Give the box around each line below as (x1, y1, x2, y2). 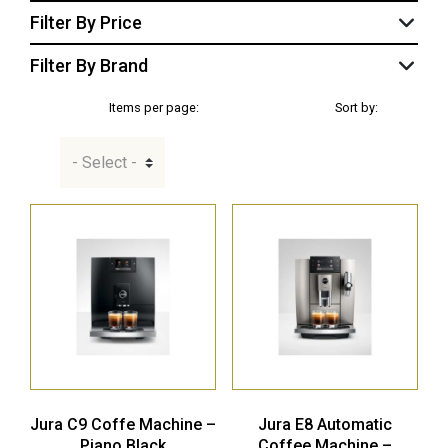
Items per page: (109, 100, 199, 115)
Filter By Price (30, 12, 142, 33)
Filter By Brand (30, 55, 148, 76)
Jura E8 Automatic (257, 415, 392, 435)
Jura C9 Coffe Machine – (30, 415, 217, 435)
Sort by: (335, 100, 378, 115)
